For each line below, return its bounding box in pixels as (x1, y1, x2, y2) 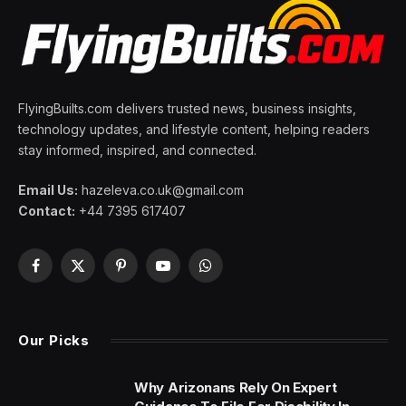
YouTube (161, 266, 216, 282)
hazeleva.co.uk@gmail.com (78, 181, 244, 198)
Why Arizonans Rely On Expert (134, 378, 337, 396)
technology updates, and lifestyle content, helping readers (18, 121, 370, 137)
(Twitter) (76, 285, 128, 301)
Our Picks (18, 331, 90, 349)
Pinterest (119, 266, 172, 282)
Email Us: (18, 181, 78, 198)
